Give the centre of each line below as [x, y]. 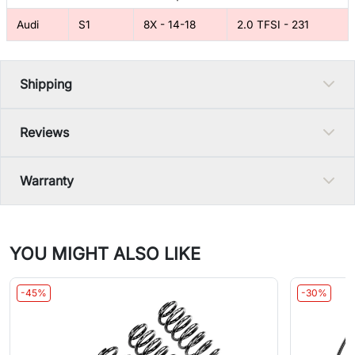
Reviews [44, 132]
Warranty [47, 180]
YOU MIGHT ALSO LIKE [105, 253]
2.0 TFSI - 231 [273, 24]
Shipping [46, 84]
